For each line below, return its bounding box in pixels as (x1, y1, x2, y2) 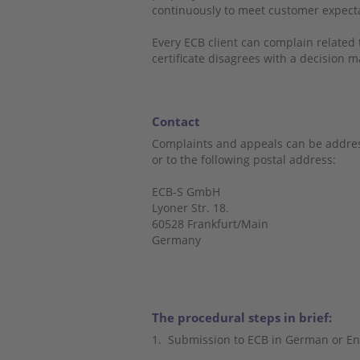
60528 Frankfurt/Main (151, 216, 268, 231)
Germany (151, 232, 201, 247)
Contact (151, 113, 200, 129)
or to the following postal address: (151, 152, 336, 167)
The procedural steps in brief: (151, 309, 332, 325)
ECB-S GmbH (151, 184, 220, 199)
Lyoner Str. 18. (151, 200, 229, 215)
